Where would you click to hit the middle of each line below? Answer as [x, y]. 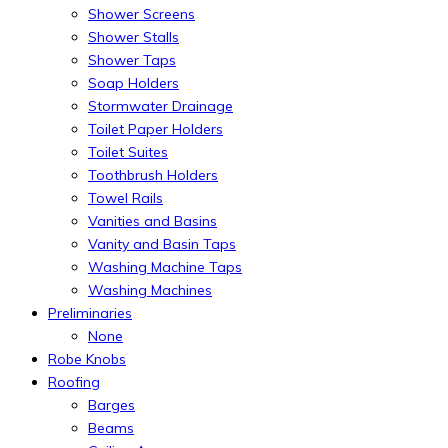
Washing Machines [150, 289]
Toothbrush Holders [153, 174]
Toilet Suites [128, 151]
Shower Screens [141, 13]
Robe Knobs [87, 358]
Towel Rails [125, 197]
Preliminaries [90, 312]
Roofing [74, 381]
